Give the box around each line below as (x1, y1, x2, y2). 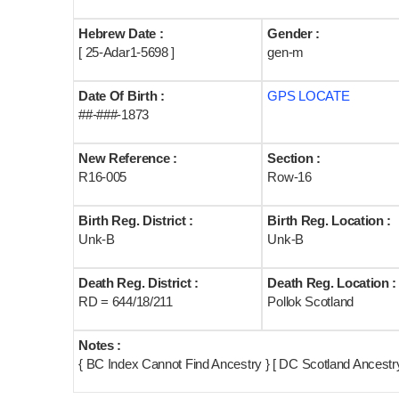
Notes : (78, 338, 122, 353)
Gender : (267, 26, 321, 41)
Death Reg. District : (78, 275, 199, 290)
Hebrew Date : (78, 26, 164, 41)
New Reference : (78, 151, 177, 166)
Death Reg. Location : (267, 275, 397, 290)
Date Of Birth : (78, 88, 165, 103)
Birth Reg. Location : (267, 213, 392, 228)
